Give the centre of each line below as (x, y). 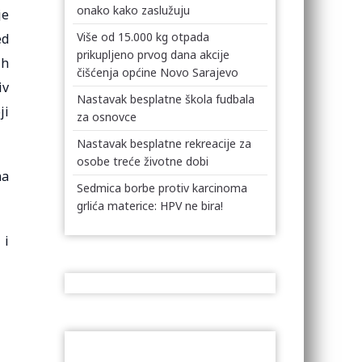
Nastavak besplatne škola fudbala (166, 99)
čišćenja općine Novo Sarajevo (158, 72)
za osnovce (107, 117)
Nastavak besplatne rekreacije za (164, 143)
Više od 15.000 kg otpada (143, 37)
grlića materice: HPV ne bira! (150, 206)
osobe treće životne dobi (143, 161)
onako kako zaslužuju (134, 10)
